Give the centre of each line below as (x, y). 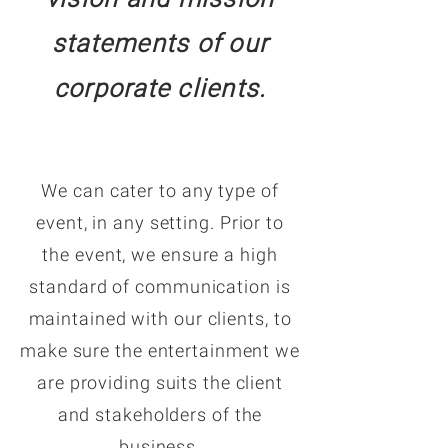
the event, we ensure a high (160, 254)
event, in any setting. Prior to (160, 222)
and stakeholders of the (160, 414)
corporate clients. (160, 88)
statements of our (160, 43)
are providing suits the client (160, 382)
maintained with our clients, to (160, 318)
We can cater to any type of (160, 190)
